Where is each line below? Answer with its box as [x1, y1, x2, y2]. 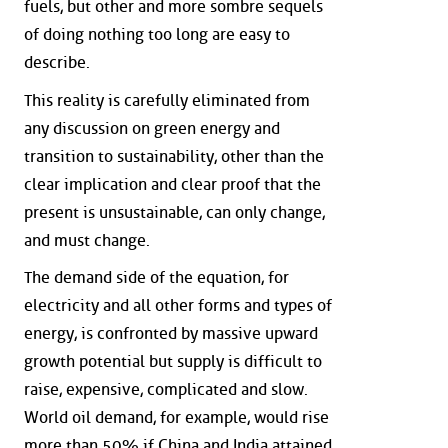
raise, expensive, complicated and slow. [24, 380, 308, 400]
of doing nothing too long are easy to [24, 25, 290, 45]
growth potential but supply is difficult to [24, 352, 322, 372]
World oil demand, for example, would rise [24, 408, 329, 428]
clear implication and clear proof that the [24, 174, 321, 194]
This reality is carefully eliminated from [24, 90, 310, 110]
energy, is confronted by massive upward [24, 324, 318, 344]
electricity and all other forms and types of [24, 296, 332, 316]
